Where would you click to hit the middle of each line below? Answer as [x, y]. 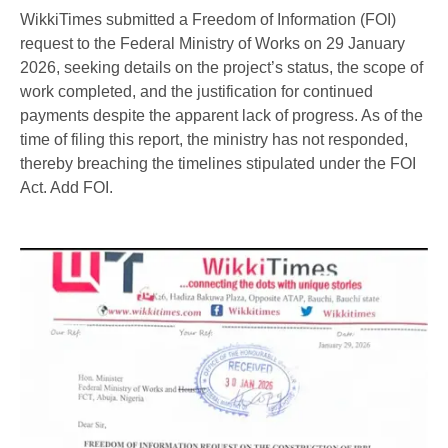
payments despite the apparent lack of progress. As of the [221, 116]
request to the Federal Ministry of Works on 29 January [212, 44]
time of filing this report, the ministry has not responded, [214, 140]
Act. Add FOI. [66, 188]
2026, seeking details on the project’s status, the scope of [221, 68]
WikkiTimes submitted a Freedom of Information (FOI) [208, 20]
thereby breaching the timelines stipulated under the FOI [218, 164]
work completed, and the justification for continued [196, 92]
